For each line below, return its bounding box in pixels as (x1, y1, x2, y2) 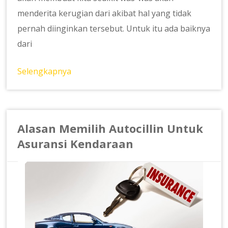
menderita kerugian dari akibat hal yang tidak (17, 8, 192, 19)
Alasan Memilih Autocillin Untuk (17, 121, 204, 136)
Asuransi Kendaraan (17, 136, 134, 152)
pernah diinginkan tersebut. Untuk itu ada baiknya (17, 23, 211, 35)
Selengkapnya (17, 66, 72, 77)
